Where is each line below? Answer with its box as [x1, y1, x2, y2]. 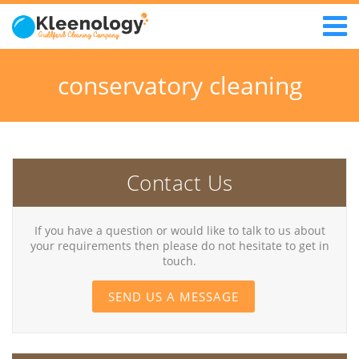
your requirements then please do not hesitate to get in [30, 238, 329, 253]
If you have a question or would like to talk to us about [34, 223, 325, 238]
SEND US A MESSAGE [108, 288, 239, 305]
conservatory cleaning [57, 69, 302, 102]
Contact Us [126, 168, 233, 197]
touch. [163, 253, 196, 268]
